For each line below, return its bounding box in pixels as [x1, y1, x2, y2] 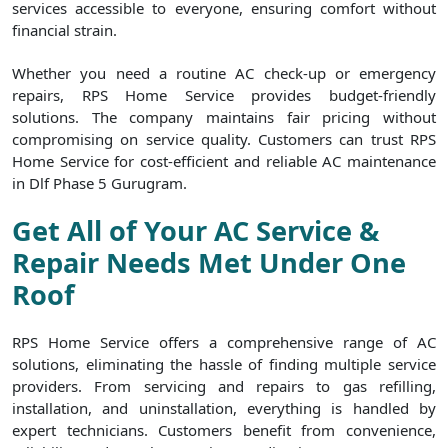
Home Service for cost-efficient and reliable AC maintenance [12, 151, 436, 171]
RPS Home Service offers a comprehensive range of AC [12, 332, 436, 352]
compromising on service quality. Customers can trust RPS [12, 129, 436, 149]
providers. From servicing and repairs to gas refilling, [12, 376, 436, 396]
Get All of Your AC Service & [12, 212, 379, 249]
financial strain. [12, 20, 117, 40]
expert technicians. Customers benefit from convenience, [12, 420, 436, 440]
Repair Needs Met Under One [12, 244, 406, 281]
